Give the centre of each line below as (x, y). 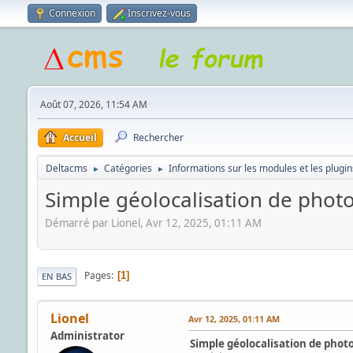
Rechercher (158, 137)
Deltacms (66, 168)
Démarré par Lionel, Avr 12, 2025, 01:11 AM (153, 223)
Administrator (87, 335)
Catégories (128, 168)
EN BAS (56, 276)
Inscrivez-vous (159, 13)
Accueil (80, 137)
